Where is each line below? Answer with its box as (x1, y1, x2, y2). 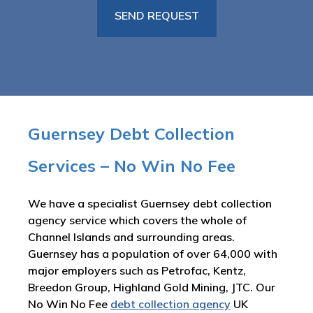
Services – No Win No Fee (28, 155, 235, 176)
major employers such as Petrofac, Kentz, (28, 263, 246, 277)
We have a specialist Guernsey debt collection (28, 196, 272, 210)
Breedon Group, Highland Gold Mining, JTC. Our (28, 280, 275, 294)
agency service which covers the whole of (28, 213, 247, 227)
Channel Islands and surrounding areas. (28, 230, 235, 244)
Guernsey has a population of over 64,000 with (28, 247, 277, 261)
